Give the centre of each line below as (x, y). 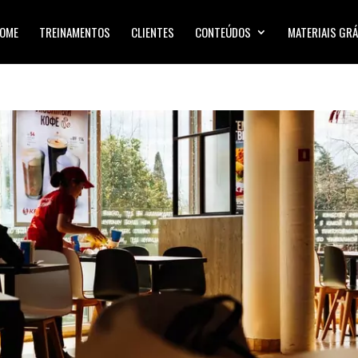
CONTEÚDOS (223, 32)
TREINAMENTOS (74, 32)
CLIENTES (152, 32)
